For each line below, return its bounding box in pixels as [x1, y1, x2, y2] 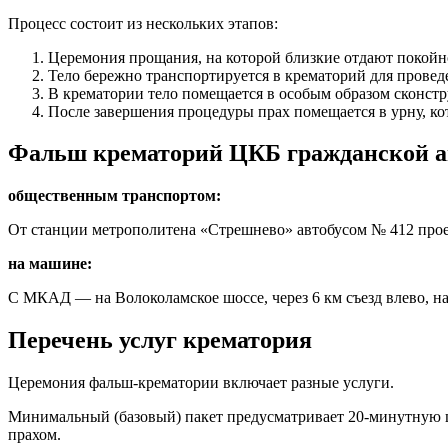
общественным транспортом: [8, 187, 221, 205]
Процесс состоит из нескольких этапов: [8, 14, 278, 32]
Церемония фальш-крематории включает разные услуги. [8, 374, 394, 392]
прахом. [8, 426, 61, 444]
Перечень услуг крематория [8, 327, 312, 354]
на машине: [8, 255, 92, 273]
